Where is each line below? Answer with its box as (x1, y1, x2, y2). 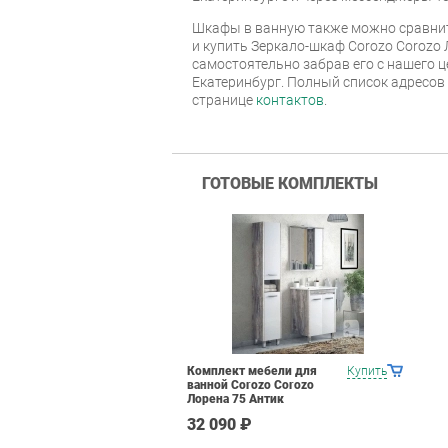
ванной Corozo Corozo (187, 377, 314, 392)
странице (192, 91, 256, 108)
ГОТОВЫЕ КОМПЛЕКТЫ (202, 173, 378, 193)
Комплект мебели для (187, 363, 317, 378)
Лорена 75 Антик (187, 391, 284, 406)
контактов (256, 91, 324, 108)
